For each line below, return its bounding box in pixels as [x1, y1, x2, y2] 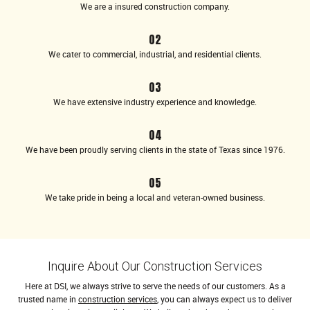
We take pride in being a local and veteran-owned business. [45, 192, 265, 203]
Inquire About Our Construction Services [48, 259, 262, 273]
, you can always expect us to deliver [157, 293, 292, 304]
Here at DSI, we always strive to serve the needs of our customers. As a [24, 280, 286, 291]
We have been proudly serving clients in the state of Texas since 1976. [25, 144, 285, 155]
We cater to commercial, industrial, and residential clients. [48, 48, 262, 60]
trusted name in [18, 293, 78, 304]
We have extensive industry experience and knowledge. [53, 96, 257, 107]
